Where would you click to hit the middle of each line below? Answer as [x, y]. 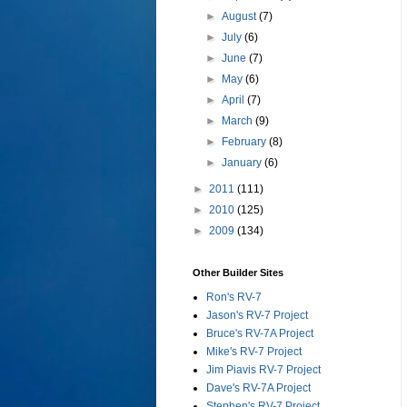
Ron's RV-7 [234, 298]
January [243, 163]
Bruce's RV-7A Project [260, 334]
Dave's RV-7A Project [258, 388]
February [246, 142]
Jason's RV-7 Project [257, 316]
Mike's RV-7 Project [254, 352]
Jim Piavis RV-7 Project [263, 370]
